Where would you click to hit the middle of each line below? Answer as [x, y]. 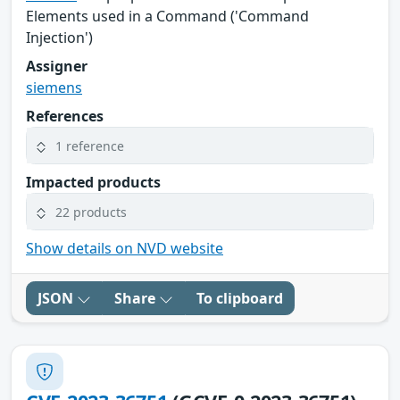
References [65, 117]
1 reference [90, 146]
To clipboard [240, 299]
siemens [54, 88]
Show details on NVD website [125, 249]
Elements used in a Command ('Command [167, 17]
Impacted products [93, 183]
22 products [91, 212]
